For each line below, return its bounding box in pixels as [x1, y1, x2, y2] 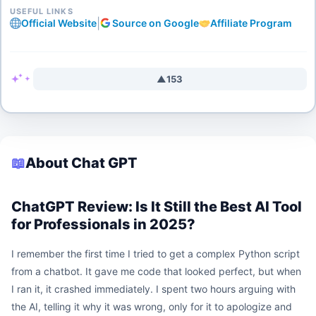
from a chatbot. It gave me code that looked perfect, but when [11, 265, 301, 277]
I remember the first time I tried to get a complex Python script [11, 248, 300, 260]
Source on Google [111, 17, 199, 29]
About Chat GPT [25, 154, 138, 171]
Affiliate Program [209, 17, 292, 29]
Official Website [20, 17, 97, 29]
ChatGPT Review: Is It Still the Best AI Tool [11, 198, 302, 215]
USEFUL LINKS [9, 6, 73, 16]
